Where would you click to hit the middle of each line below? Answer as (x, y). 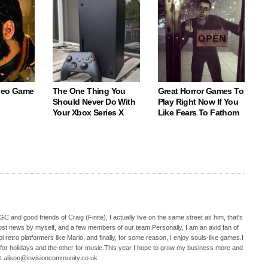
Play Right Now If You (198, 102)
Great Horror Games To (200, 91)
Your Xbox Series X (88, 112)
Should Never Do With (94, 102)
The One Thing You (89, 91)
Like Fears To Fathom (198, 112)
